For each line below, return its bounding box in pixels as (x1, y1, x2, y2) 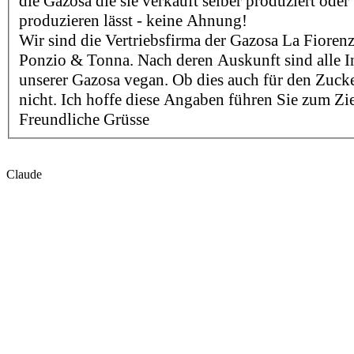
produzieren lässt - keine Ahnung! (19, 10, 247, 30)
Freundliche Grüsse (19, 109, 149, 129)
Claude (6, 167, 42, 181)
